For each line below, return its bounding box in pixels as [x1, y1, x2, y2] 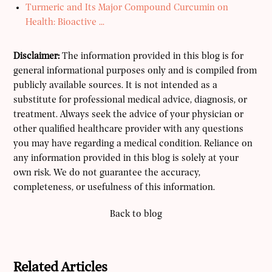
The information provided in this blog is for [59, 52, 244, 62]
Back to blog [110, 209, 162, 220]
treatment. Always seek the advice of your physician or [13, 110, 244, 120]
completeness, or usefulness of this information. [13, 183, 216, 193]
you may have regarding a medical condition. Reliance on [13, 139, 253, 149]
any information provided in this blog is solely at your [13, 154, 239, 164]
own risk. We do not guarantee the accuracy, [13, 168, 201, 178]
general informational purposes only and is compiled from [13, 66, 257, 76]
